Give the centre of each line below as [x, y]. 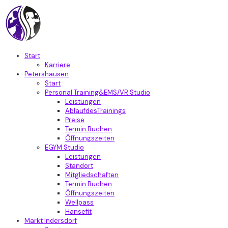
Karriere [58, 65]
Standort [79, 166]
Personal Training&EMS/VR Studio [97, 92]
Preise [75, 120]
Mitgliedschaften [92, 175]
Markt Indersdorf [51, 221]
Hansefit [78, 211]
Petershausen [47, 74]
